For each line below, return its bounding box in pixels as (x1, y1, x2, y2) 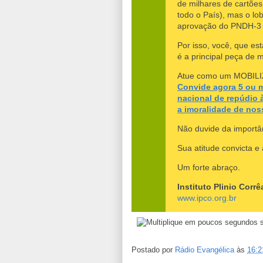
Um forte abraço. (177, 162, 240, 172)
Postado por (131, 245, 175, 255)
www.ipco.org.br (177, 193, 237, 203)
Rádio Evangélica (175, 245, 234, 255)
